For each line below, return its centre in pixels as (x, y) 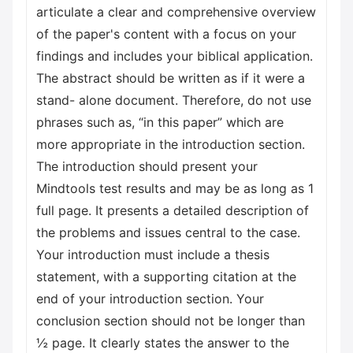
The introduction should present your (147, 166)
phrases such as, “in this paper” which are (160, 122)
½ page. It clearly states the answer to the (163, 343)
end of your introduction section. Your (150, 299)
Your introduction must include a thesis (153, 255)
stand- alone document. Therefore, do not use (174, 100)
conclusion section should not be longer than (171, 321)
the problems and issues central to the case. (168, 232)
